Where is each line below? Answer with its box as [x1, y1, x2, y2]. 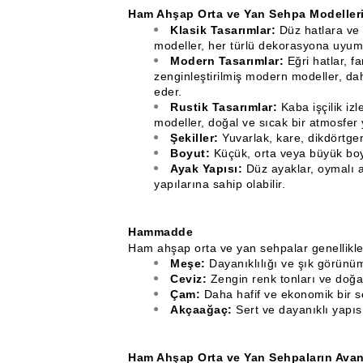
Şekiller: [170, 131, 219, 144]
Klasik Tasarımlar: [170, 23, 275, 36]
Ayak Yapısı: [170, 162, 242, 175]
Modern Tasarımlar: [170, 54, 284, 67]
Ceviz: [170, 272, 207, 285]
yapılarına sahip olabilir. [154, 177, 285, 190]
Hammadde [128, 225, 193, 238]
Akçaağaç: [170, 303, 233, 316]
